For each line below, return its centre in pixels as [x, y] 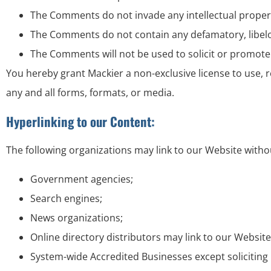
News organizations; [77, 218]
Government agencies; [82, 179]
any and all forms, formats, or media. [90, 93]
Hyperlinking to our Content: [80, 121]
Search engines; [66, 198]
